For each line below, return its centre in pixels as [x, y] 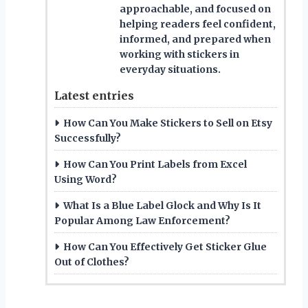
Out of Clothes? [92, 262]
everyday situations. [170, 69]
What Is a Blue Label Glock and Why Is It [162, 205]
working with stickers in [179, 54]
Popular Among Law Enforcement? [142, 220]
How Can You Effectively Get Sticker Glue [165, 246]
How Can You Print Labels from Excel [155, 164]
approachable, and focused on [195, 9]
